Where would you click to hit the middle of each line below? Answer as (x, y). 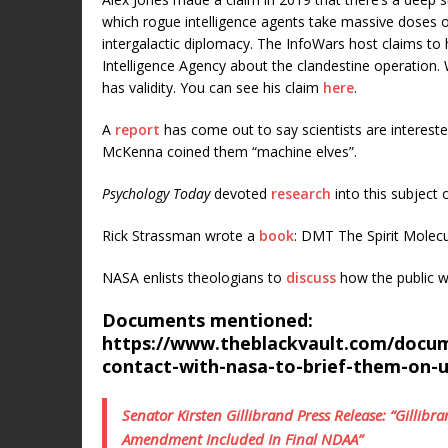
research (301, 193)
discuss (311, 277)
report (137, 129)
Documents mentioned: (207, 319)
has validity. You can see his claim (212, 87)
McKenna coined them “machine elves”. (229, 151)
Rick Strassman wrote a (180, 235)
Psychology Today (156, 193)
